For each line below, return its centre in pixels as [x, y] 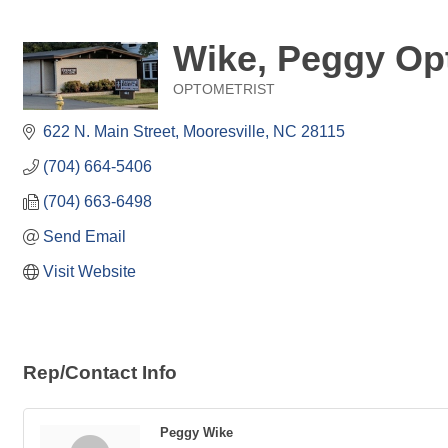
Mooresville [224, 131]
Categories [205, 103]
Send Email [84, 236]
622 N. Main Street [109, 131]
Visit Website [89, 271]
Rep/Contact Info [100, 373]
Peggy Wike [196, 433]
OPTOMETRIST [224, 89]
